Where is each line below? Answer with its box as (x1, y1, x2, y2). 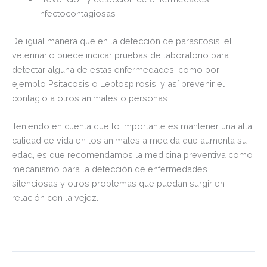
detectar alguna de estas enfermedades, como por (12, 64, 219, 74)
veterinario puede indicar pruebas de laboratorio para (12, 49, 229, 60)
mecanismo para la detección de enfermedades (12, 164, 207, 175)
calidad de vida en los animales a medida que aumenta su (12, 135, 247, 146)
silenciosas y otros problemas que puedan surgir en (12, 178, 225, 189)
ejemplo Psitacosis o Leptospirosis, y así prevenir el (12, 78, 225, 89)
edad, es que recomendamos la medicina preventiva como (12, 150, 253, 160)
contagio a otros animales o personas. (12, 92, 169, 103)
